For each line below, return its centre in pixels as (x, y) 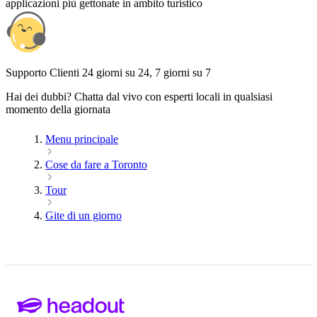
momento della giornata (58, 109)
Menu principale (82, 139)
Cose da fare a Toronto (96, 164)
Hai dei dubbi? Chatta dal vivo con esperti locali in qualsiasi (139, 96)
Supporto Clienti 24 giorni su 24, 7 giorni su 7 (108, 72)
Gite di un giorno (83, 215)
